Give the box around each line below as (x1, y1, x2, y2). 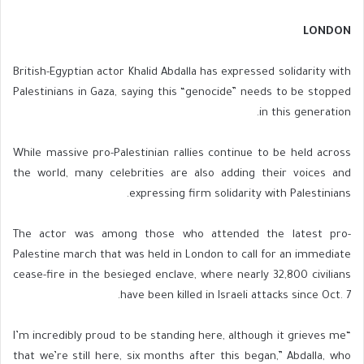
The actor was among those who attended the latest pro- (13, 228, 351, 241)
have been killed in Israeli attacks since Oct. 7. (120, 289, 351, 302)
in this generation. (259, 106, 351, 119)
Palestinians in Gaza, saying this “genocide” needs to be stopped (13, 86, 351, 99)
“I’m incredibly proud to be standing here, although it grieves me (13, 330, 346, 343)
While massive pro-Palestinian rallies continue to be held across (13, 147, 351, 160)
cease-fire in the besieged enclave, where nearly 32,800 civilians (13, 269, 351, 282)
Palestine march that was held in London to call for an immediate (13, 249, 351, 262)
